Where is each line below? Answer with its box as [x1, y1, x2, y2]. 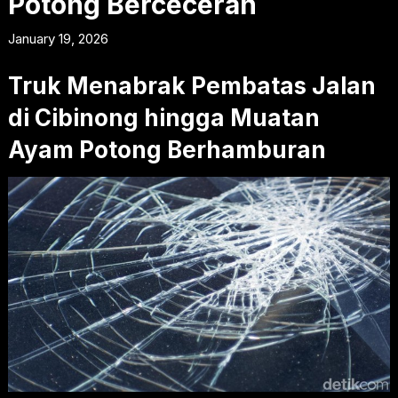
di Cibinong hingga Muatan [7, 103, 320, 131]
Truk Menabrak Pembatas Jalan [7, 71, 376, 99]
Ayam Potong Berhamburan [7, 135, 326, 163]
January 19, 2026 [7, 29, 108, 47]
